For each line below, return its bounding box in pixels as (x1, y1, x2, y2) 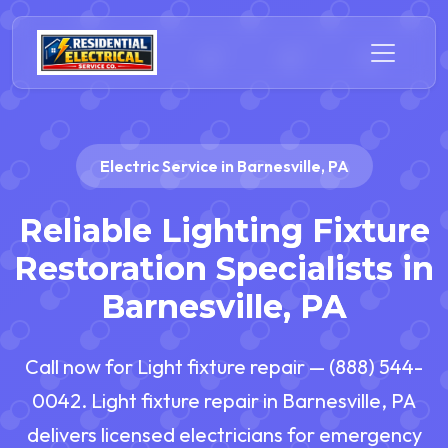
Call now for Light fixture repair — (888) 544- (25, 354, 423, 380)
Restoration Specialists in (14, 249, 434, 289)
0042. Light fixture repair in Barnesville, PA (32, 388, 416, 414)
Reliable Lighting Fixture (18, 211, 430, 251)
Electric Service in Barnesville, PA (99, 155, 349, 176)
